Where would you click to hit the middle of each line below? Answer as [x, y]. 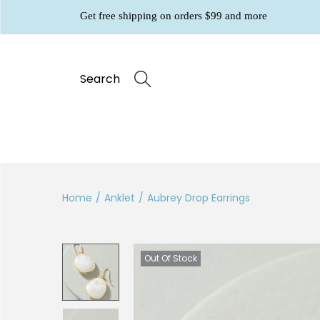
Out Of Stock [171, 258]
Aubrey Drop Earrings [199, 198]
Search [100, 79]
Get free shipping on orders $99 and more [174, 16]
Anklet [120, 198]
